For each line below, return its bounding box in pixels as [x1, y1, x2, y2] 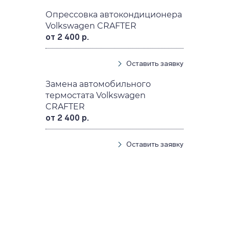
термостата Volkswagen [45, 90, 146, 100]
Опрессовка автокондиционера [45, 9, 182, 19]
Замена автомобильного [45, 79, 151, 89]
